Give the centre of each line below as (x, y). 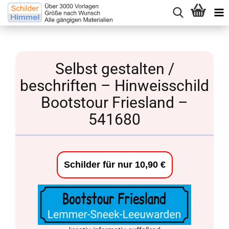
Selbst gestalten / (114, 69)
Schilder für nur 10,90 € (114, 165)
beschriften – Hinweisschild (114, 86)
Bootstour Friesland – (114, 102)
